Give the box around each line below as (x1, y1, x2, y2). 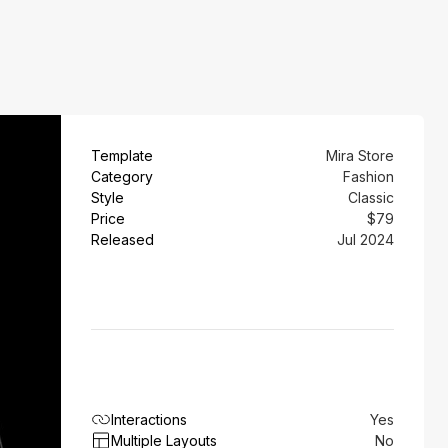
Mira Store (326, 147, 394, 164)
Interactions (111, 411, 188, 428)
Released (91, 231, 155, 248)
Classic (348, 189, 394, 206)
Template (91, 147, 154, 164)
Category (91, 168, 154, 185)
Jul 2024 (337, 231, 394, 248)
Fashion (343, 168, 394, 185)
